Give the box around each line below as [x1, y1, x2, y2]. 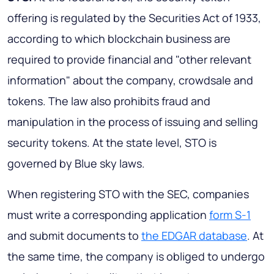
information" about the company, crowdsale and [7, 73, 253, 88]
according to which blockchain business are [7, 31, 231, 46]
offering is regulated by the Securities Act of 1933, [7, 10, 261, 26]
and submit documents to [7, 228, 141, 243]
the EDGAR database [141, 228, 247, 243]
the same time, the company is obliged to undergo [7, 249, 265, 264]
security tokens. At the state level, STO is [7, 135, 217, 150]
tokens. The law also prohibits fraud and [7, 94, 210, 109]
